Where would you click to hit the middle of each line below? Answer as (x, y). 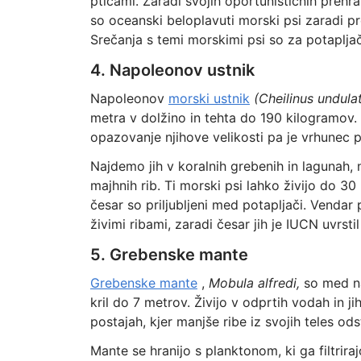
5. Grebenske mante (169, 255)
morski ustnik (209, 98)
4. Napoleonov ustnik (172, 70)
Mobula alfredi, (254, 283)
